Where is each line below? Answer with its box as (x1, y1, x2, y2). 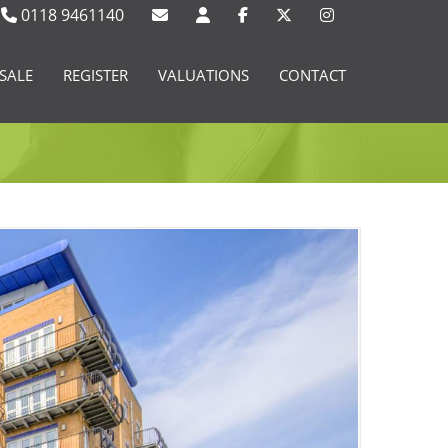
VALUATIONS (158, 65, 249, 85)
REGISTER (63, 65, 128, 85)
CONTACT (279, 65, 346, 85)
